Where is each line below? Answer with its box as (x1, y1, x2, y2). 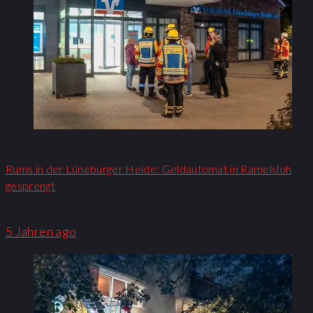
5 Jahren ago (6, 223, 77, 239)
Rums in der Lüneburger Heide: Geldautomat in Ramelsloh (6, 162, 292, 176)
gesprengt (6, 179, 55, 193)
